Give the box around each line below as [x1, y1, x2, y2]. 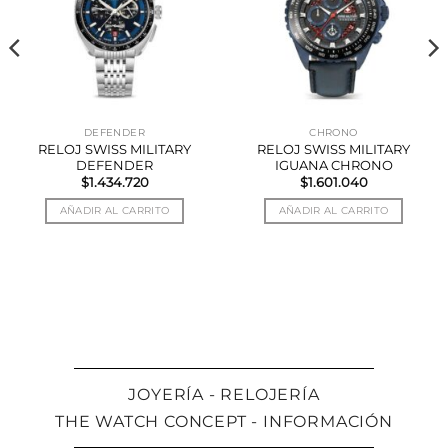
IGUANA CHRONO [274, 156, 393, 173]
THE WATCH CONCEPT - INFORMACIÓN [55, 412, 393, 431]
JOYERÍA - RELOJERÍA [128, 385, 320, 404]
